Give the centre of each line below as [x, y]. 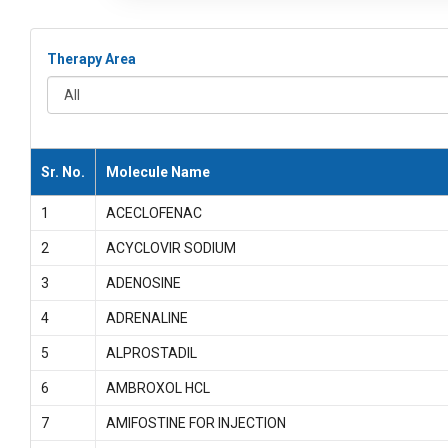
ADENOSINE [143, 283]
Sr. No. [62, 172]
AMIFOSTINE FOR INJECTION [195, 423]
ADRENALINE [146, 318]
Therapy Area [91, 59]
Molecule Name [157, 172]
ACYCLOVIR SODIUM [170, 248]
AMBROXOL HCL [157, 388]
